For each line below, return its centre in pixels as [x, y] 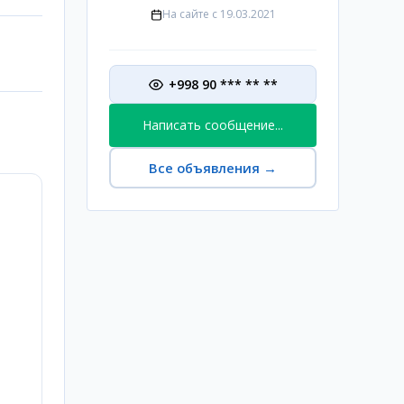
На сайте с [189, 14]
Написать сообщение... [213, 125]
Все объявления [204, 168]
